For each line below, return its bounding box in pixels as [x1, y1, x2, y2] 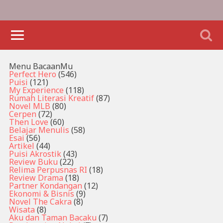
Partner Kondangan [8, 180, 82, 192]
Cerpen [8, 109, 36, 120]
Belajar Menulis [8, 124, 69, 136]
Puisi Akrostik [8, 148, 61, 160]
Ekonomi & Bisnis [8, 188, 74, 200]
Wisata [8, 204, 35, 216]
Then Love [8, 116, 48, 128]
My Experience [8, 85, 64, 96]
